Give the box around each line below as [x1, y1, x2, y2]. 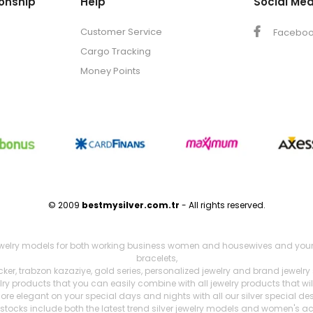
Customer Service [80, 25, 163, 39]
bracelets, [136, 252, 177, 264]
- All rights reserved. [179, 198, 265, 211]
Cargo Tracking [80, 45, 152, 59]
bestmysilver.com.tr [81, 198, 180, 211]
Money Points [80, 64, 141, 78]
